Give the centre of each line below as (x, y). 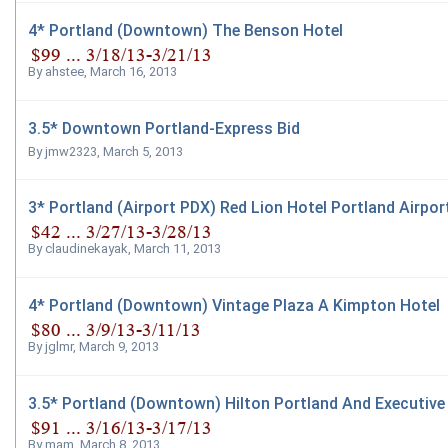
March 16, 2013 (133, 72)
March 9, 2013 (119, 347)
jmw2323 (71, 151)
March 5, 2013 (143, 151)
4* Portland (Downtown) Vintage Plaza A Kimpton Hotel (234, 305)
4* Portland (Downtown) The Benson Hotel (185, 30)
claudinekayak (86, 249)
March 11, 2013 (177, 249)
